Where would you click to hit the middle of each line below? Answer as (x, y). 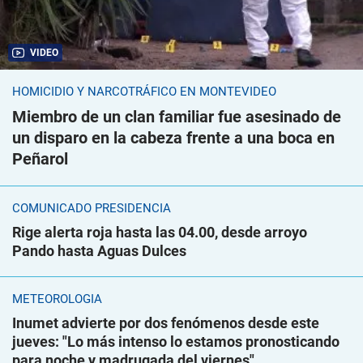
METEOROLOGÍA (57, 299)
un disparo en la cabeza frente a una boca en (173, 138)
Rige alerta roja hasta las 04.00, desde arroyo (160, 233)
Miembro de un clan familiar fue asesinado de (177, 117)
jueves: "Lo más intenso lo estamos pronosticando (176, 342)
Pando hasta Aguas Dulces (99, 251)
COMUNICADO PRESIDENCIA (92, 209)
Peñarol (40, 159)
